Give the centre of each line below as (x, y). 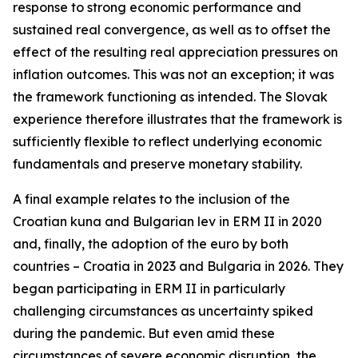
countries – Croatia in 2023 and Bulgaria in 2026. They (178, 266)
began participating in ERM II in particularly (149, 288)
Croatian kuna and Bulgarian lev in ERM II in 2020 (167, 221)
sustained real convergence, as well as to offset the (172, 30)
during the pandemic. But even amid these (144, 333)
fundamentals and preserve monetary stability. (157, 164)
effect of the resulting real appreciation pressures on (175, 52)
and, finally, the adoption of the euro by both (151, 244)
